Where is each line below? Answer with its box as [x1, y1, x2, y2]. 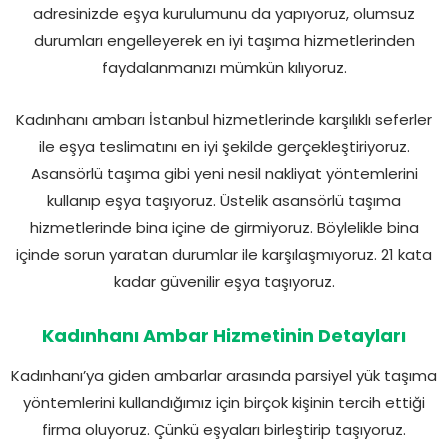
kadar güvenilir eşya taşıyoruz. [113, 270, 335, 292]
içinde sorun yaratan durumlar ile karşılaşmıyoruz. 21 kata [16, 243, 432, 265]
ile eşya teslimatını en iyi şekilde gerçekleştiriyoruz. [38, 135, 410, 157]
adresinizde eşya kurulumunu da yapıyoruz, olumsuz [33, 2, 415, 24]
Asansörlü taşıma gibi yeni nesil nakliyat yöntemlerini [30, 162, 418, 184]
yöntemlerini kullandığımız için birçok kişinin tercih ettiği [23, 391, 425, 413]
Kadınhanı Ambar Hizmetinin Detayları [42, 322, 406, 348]
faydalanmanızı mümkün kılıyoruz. [101, 56, 347, 78]
